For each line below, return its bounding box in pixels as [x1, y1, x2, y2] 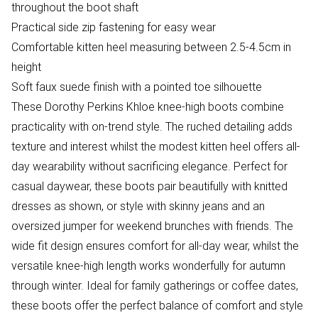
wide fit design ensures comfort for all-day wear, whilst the [11, 238, 299, 253]
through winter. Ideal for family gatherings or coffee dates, [11, 278, 298, 292]
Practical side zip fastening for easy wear [11, 20, 216, 34]
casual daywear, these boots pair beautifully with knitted [11, 179, 287, 193]
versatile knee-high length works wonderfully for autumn [11, 258, 285, 273]
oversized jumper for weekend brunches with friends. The [11, 219, 293, 233]
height [11, 60, 41, 74]
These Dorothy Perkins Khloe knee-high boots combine [11, 99, 284, 114]
